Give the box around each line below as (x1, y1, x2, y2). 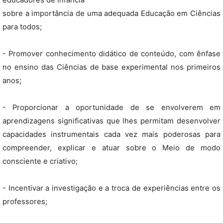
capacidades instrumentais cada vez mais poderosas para (2, 130, 221, 139)
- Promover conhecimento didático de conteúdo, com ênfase (2, 49, 221, 58)
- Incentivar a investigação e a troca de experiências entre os (2, 184, 221, 193)
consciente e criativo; (2, 157, 78, 166)
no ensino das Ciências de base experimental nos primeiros (2, 63, 221, 72)
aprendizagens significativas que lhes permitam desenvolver (2, 116, 221, 125)
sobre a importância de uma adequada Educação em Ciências (2, 9, 221, 18)
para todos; (2, 22, 42, 31)
